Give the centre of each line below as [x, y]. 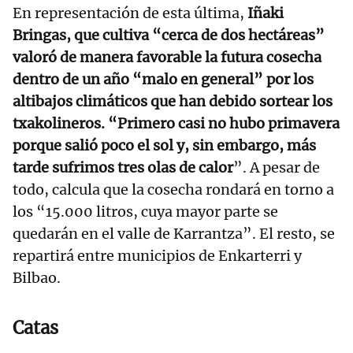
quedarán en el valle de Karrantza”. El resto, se [174, 234]
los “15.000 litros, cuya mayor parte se [145, 212]
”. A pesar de [277, 168]
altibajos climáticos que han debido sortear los [173, 102]
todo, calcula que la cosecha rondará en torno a [173, 190]
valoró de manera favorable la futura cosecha [167, 58]
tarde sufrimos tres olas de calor [123, 168]
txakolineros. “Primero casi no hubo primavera [176, 124]
